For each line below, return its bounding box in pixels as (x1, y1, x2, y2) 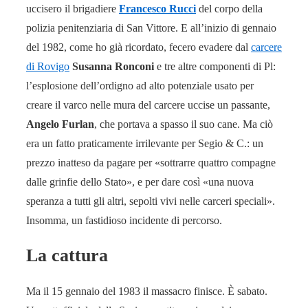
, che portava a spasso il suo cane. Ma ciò (94, 118, 273, 130)
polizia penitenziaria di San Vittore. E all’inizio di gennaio (26, 21, 276, 34)
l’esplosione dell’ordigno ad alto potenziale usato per (26, 79, 254, 91)
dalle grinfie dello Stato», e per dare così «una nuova (26, 175, 254, 188)
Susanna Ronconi (72, 60, 154, 72)
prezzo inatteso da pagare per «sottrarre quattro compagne (26, 156, 276, 168)
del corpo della (196, 2, 263, 14)
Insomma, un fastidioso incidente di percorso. (26, 214, 222, 226)
